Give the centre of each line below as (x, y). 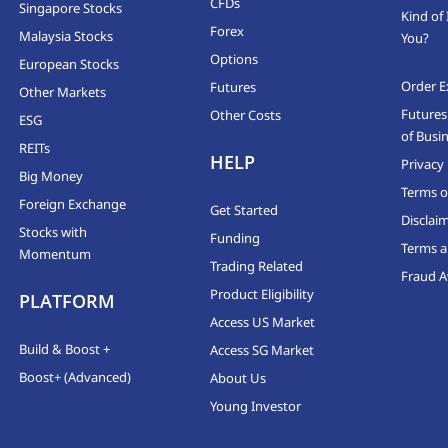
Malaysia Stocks (66, 35)
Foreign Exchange (73, 203)
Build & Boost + (65, 348)
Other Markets (63, 91)
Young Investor (255, 405)
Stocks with (53, 231)
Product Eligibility (261, 293)
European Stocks (69, 63)
